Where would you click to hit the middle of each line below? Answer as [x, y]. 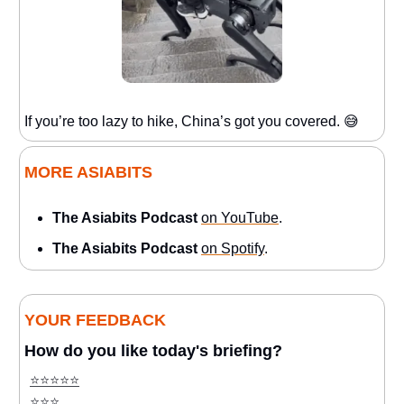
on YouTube [240, 218]
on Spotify [233, 249]
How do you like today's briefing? [153, 351]
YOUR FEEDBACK [95, 321]
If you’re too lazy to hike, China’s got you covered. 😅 [192, 122]
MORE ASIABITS [88, 173]
